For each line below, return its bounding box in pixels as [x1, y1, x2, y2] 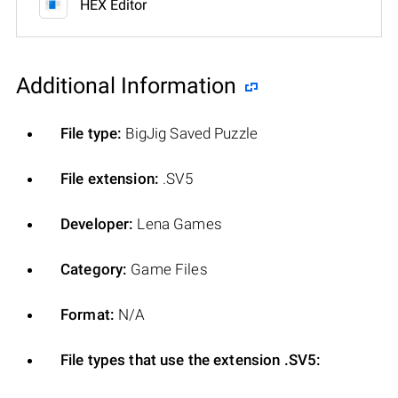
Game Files [127, 259, 208, 278]
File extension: [60, 169, 159, 187]
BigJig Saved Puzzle [122, 123, 259, 142]
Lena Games [133, 214, 222, 233]
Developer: [60, 214, 134, 233]
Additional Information [16, 72, 236, 99]
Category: [60, 259, 128, 278]
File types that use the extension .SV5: [60, 350, 322, 369]
